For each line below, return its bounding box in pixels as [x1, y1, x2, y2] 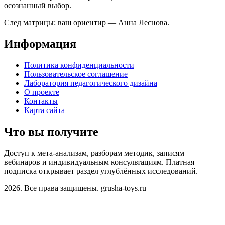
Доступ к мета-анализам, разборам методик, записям [4, 148, 184, 157]
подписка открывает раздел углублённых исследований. [4, 166, 198, 175]
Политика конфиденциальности [24, 60, 134, 69]
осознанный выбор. [4, 1, 71, 10]
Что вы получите [4, 125, 98, 138]
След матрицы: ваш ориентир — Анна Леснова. [4, 18, 169, 27]
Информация [4, 37, 76, 50]
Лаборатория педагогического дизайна [24, 78, 157, 87]
